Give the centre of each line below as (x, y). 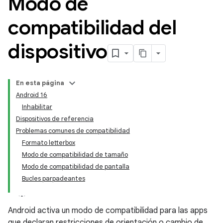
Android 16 (32, 95)
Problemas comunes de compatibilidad (73, 131)
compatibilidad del (92, 27)
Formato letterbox (49, 143)
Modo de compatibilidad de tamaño (75, 155)
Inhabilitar (37, 107)
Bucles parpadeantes (54, 178)
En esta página (40, 83)
